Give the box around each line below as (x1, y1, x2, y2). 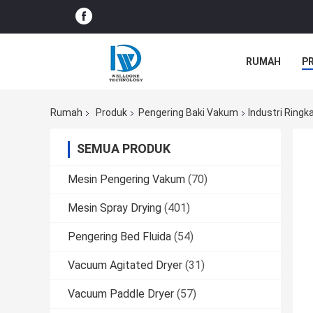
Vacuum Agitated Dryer (68, 259, 182, 272)
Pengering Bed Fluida (68, 230, 171, 244)
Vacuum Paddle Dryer (68, 287, 174, 301)
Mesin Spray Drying (68, 201, 161, 215)
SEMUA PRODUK (77, 141, 170, 156)
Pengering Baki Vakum (138, 107, 238, 119)
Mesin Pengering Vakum (68, 173, 185, 187)
